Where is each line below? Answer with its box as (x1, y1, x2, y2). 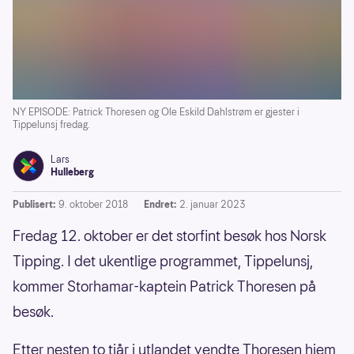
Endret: (144, 198, 176, 212)
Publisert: (13, 198, 55, 212)
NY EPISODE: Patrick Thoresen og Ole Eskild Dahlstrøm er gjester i (13, 105, 299, 119)
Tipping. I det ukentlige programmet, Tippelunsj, (13, 251, 313, 272)
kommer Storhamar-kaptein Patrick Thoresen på (13, 277, 316, 297)
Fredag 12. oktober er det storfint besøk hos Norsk (13, 226, 326, 247)
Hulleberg (51, 165, 94, 179)
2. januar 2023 (179, 198, 246, 212)
